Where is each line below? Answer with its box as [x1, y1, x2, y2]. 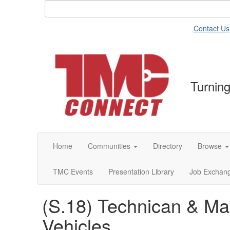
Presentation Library [108, 166, 174, 177]
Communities [88, 141, 130, 151]
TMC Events [53, 166, 93, 177]
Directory [153, 141, 182, 151]
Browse [198, 141, 222, 151]
